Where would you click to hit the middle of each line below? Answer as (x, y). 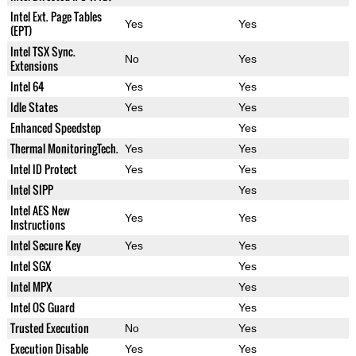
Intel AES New (40, 211)
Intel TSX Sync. (43, 52)
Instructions (37, 225)
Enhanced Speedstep (55, 128)
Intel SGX (30, 266)
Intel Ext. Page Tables (56, 17)
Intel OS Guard (42, 308)
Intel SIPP (31, 190)
